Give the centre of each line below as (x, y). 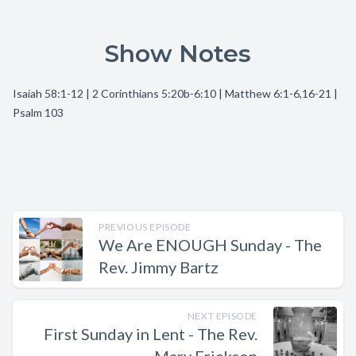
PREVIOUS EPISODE (145, 227)
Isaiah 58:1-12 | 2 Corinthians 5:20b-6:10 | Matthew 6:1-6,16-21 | (175, 93)
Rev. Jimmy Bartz (159, 267)
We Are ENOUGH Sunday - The (210, 245)
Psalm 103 (38, 112)
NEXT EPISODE (222, 316)
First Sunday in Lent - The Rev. (151, 334)
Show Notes (178, 54)
